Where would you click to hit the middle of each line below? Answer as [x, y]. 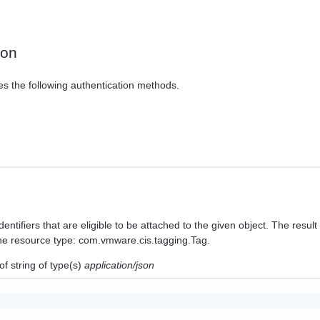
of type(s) [60, 265]
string [24, 265]
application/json [120, 265]
